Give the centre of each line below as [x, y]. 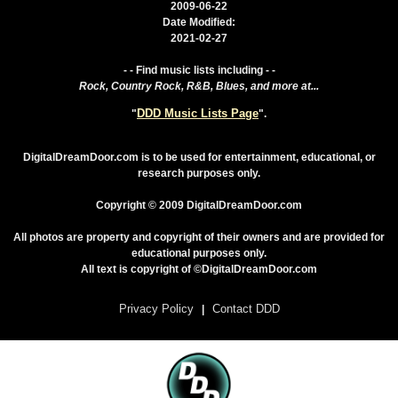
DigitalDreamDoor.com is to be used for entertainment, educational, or [199, 158]
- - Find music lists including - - [199, 71]
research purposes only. [199, 174]
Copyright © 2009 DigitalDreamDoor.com [199, 206]
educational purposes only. [199, 254]
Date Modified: [199, 23]
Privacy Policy [156, 309]
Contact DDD [246, 309]
